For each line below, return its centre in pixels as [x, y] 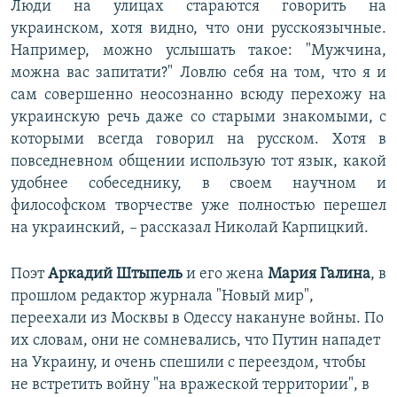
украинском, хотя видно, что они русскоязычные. [198, 29]
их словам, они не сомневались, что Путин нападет [195, 341]
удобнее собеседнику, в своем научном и [198, 184]
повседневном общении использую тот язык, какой [198, 162]
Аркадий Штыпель [115, 275]
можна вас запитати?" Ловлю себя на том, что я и [198, 74]
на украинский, [70, 229]
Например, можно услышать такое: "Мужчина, [198, 51]
